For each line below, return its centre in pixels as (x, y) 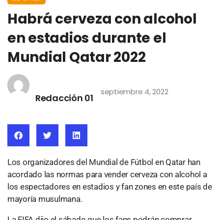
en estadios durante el (87, 38)
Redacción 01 (64, 98)
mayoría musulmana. (45, 199)
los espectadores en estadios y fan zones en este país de (110, 187)
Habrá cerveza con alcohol (102, 19)
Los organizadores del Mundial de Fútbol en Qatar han (104, 162)
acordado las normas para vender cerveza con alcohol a (107, 175)
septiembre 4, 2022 (134, 92)
